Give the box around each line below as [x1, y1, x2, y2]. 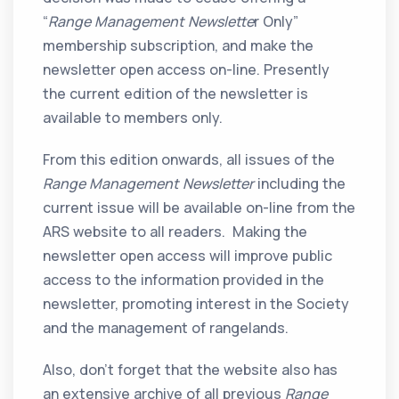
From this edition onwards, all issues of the [43, 150, 336, 170]
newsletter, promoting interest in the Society [43, 294, 350, 314]
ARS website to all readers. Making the [43, 222, 308, 242]
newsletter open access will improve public [43, 246, 333, 266]
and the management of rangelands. [43, 318, 289, 338]
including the [254, 174, 346, 194]
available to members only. [43, 108, 224, 128]
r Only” [254, 12, 299, 32]
